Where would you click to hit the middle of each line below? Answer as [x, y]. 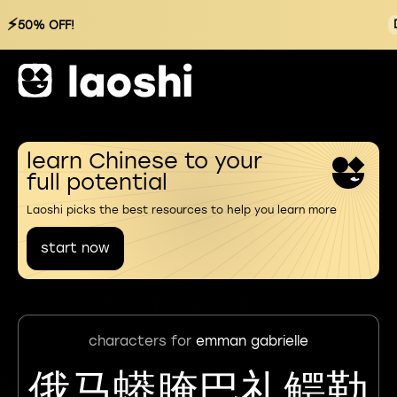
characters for [142, 341]
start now [75, 248]
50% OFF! [46, 25]
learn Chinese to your [144, 161]
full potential [97, 182]
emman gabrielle [252, 341]
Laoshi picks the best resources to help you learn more [182, 210]
